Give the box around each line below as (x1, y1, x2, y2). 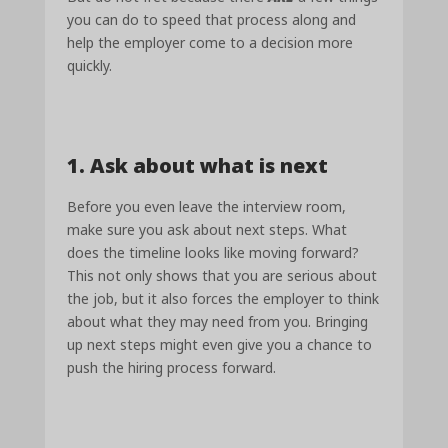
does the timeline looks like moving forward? (67, 243, 360, 263)
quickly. (67, 55, 113, 75)
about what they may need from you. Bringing (67, 312, 369, 332)
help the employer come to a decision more (67, 32, 354, 52)
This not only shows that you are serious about (67, 266, 378, 286)
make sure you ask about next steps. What (67, 220, 348, 240)
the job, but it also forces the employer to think (67, 289, 380, 309)
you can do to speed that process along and (67, 9, 357, 29)
